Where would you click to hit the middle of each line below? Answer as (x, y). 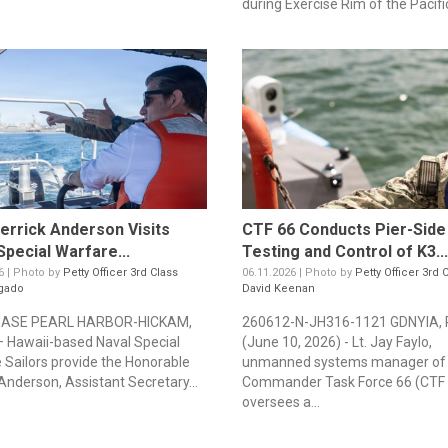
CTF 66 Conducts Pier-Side (343, 230)
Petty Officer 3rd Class (121, 273)
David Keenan (278, 289)
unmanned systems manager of (343, 362)
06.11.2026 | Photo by (298, 273)
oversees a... (280, 402)
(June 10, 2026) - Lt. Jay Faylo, (336, 342)
